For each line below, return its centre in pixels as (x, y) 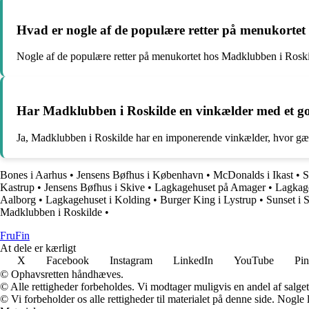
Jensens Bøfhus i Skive (94, 187)
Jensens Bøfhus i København (140, 175)
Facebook (68, 260)
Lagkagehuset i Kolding (98, 199)
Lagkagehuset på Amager (210, 187)
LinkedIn (193, 260)
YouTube (254, 260)
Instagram (131, 260)
